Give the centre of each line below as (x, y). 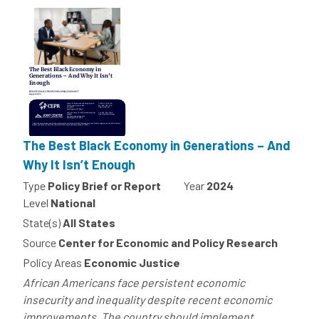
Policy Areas (52, 262)
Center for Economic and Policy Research (168, 242)
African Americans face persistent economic (134, 282)
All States (89, 222)
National (73, 202)
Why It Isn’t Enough (79, 164)
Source (40, 242)
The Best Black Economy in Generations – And (157, 145)
